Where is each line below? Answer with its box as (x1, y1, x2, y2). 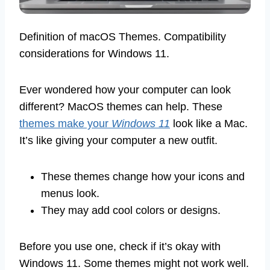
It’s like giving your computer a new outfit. (19, 134, 218, 147)
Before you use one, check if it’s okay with (19, 240, 221, 253)
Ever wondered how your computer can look (19, 84, 231, 96)
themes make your (19, 118, 111, 130)
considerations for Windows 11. (19, 48, 169, 60)
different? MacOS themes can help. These (19, 101, 222, 113)
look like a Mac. (170, 118, 248, 130)
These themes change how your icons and (41, 171, 245, 183)
